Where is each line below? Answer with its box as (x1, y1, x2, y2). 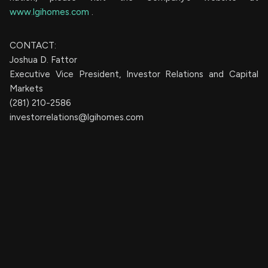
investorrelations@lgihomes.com (10, 112, 144, 123)
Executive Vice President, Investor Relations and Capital (10, 69, 258, 80)
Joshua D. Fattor (10, 54, 77, 66)
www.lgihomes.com (10, 7, 92, 18)
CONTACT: (10, 40, 56, 51)
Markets (10, 83, 43, 95)
